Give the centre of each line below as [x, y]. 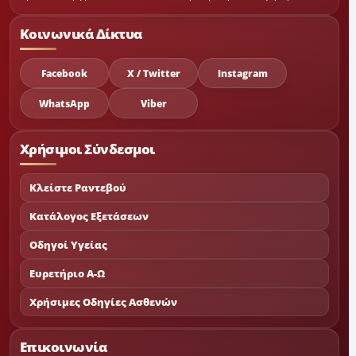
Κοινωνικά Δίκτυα [81, 34]
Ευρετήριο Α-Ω [67, 273]
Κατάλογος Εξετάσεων [89, 216]
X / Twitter [153, 73]
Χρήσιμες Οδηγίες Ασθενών [103, 302]
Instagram [242, 73]
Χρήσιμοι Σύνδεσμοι [87, 149]
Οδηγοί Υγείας [68, 245]
